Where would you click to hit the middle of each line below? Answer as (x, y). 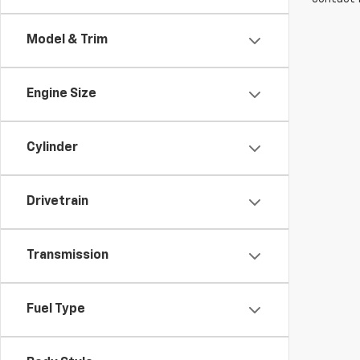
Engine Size (61, 94)
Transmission (67, 256)
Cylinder (52, 148)
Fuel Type (56, 309)
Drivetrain (57, 202)
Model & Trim (67, 40)
